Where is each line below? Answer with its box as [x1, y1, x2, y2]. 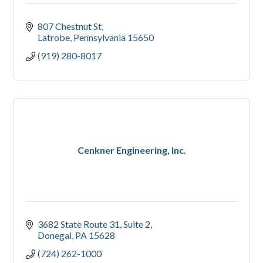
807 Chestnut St [38, 21, 102, 32]
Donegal [38, 230, 72, 241]
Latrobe [38, 32, 70, 43]
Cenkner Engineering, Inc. [77, 144, 186, 156]
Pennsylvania [73, 32, 126, 43]
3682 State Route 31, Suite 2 [38, 218, 150, 230]
